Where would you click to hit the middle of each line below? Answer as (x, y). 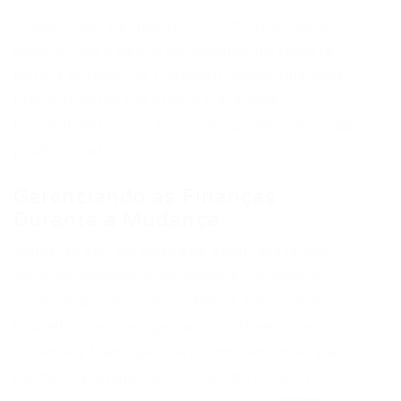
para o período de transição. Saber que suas (179, 75)
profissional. (60, 150)
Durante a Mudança (117, 220)
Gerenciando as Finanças (145, 197)
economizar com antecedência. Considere (167, 302)
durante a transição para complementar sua (177, 352)
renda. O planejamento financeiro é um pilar (177, 377)
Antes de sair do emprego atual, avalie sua (171, 252)
